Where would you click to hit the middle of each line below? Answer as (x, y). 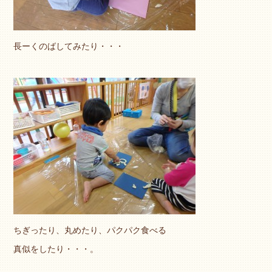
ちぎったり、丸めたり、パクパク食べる (90, 230)
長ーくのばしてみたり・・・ (69, 46)
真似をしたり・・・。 (56, 249)
